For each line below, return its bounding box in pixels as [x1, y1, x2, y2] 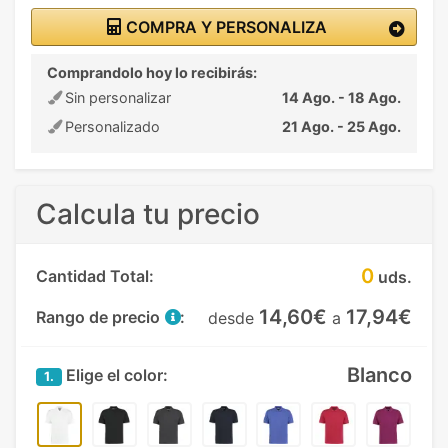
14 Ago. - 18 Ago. [282, 89, 401, 106]
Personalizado [61, 118, 160, 135]
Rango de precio [36, 307, 164, 327]
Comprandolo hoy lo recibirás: [47, 64, 257, 81]
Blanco [347, 363, 412, 387]
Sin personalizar [61, 89, 171, 106]
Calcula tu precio [36, 197, 260, 231]
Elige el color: [62, 365, 168, 385]
